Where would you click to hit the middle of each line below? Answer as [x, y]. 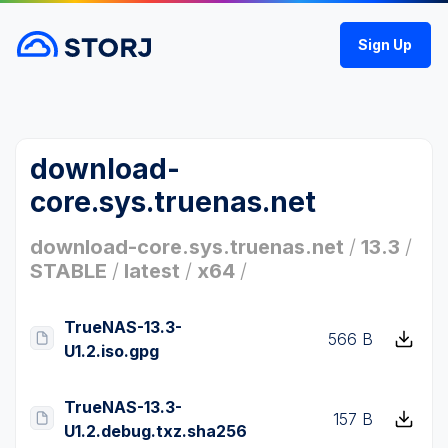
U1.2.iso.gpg [111, 351]
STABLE [68, 271]
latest [152, 271]
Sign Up [385, 44]
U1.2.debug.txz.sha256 [155, 431]
